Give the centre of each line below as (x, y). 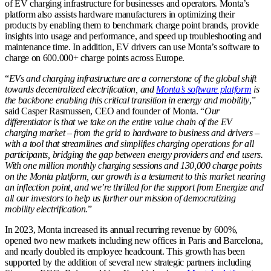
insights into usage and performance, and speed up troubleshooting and (133, 36)
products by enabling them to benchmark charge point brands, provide (132, 25)
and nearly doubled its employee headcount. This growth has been (125, 252)
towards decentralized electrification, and (81, 90)
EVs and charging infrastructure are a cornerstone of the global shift (132, 79)
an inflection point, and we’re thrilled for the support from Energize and (134, 188)
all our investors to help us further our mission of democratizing (120, 198)
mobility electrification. (46, 209)
